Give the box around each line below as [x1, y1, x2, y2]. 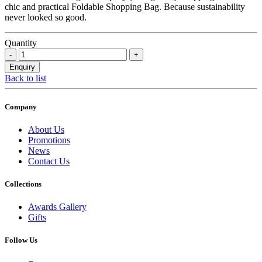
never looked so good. [5, 12, 87, 22]
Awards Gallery [28, 202, 87, 212]
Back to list [5, 73, 46, 83]
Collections [5, 180, 42, 189]
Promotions [28, 135, 70, 145]
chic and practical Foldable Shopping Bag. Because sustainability [5, 1, 245, 12]
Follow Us [5, 236, 37, 245]
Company [5, 102, 37, 111]
